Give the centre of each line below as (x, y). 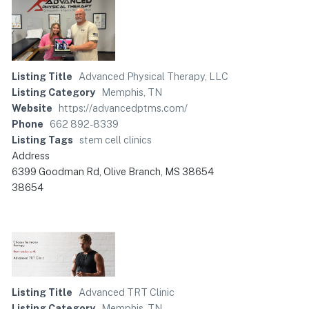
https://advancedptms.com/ (123, 108)
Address (31, 155)
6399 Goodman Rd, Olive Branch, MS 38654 (113, 171)
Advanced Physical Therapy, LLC (153, 76)
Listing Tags (42, 139)
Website (32, 108)
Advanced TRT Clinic (127, 292)
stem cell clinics (116, 139)
